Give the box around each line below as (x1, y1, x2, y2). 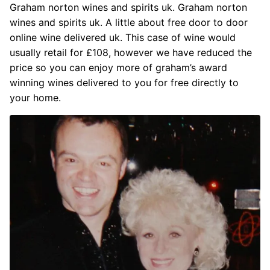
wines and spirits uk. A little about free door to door (10, 16, 248, 28)
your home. (10, 91, 61, 104)
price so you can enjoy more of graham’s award (10, 61, 227, 74)
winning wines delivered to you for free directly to (10, 76, 239, 89)
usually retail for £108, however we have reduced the (10, 46, 252, 58)
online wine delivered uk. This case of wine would (10, 31, 236, 43)
